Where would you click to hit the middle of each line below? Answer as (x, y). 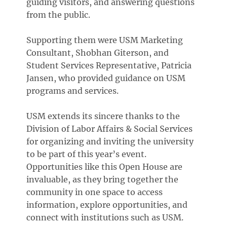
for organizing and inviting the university (110, 142)
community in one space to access (95, 192)
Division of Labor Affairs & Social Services (110, 129)
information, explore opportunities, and (107, 205)
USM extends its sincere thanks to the (103, 116)
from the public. (59, 15)
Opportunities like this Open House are (105, 167)
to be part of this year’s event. (87, 154)
